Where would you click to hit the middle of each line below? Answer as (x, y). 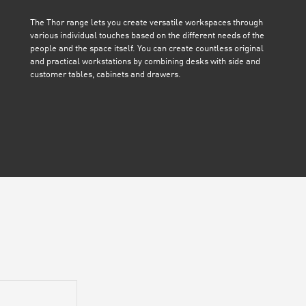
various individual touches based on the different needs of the (147, 36)
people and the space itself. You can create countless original (147, 49)
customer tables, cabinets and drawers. (105, 75)
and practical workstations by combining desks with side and (145, 62)
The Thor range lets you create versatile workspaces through (146, 23)
